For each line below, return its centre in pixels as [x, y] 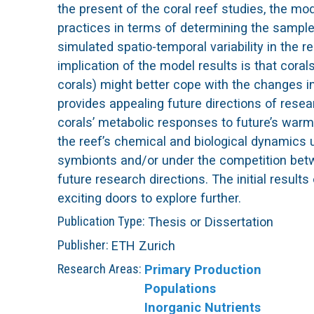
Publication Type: [103, 221]
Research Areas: [101, 269]
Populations [180, 289]
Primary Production [203, 270]
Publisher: [84, 245]
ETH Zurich [143, 246]
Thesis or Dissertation [211, 222]
